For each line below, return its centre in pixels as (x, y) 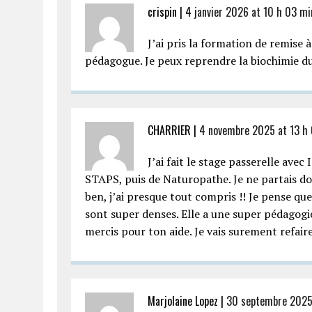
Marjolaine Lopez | (187, 301)
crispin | (166, 12)
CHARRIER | (173, 130)
